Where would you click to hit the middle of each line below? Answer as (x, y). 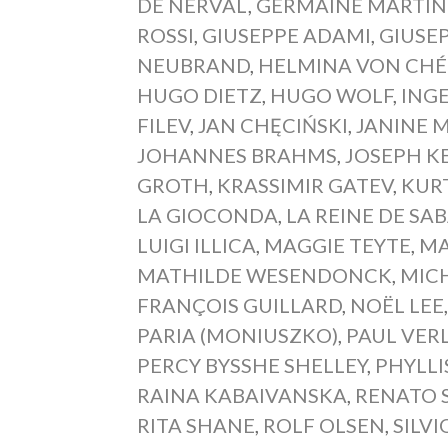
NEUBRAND (194, 65)
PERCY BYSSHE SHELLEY (252, 365)
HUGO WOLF (332, 95)
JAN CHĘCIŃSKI (273, 125)
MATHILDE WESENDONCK (265, 275)
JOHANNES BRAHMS (237, 155)
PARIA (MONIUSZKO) (238, 335)
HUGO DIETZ (200, 95)
